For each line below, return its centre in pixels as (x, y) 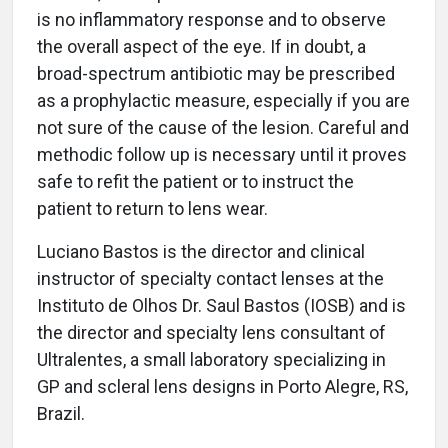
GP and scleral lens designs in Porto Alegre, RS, (222, 387)
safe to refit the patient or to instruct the (195, 182)
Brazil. (61, 414)
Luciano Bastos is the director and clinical (201, 252)
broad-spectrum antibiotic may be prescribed (216, 74)
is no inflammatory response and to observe (211, 20)
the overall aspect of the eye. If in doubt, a (201, 47)
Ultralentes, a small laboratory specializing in (211, 360)
